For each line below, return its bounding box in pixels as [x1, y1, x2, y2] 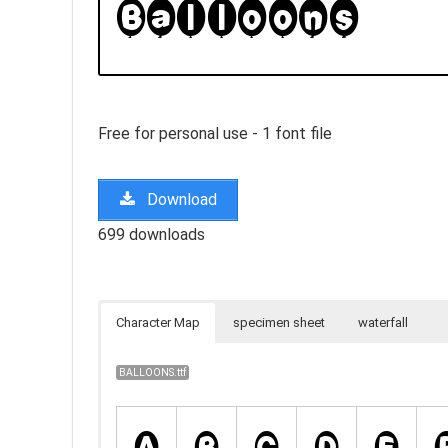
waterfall [358, 314, 408, 330]
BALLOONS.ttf [119, 365, 187, 379]
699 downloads [98, 224, 205, 244]
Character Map [116, 314, 200, 330]
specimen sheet [233, 314, 325, 330]
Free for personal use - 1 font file [98, 123, 332, 143]
